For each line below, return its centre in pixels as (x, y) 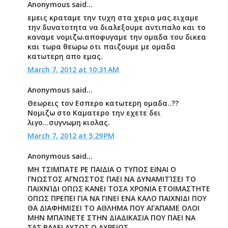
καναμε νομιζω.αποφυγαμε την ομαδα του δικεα (117, 37)
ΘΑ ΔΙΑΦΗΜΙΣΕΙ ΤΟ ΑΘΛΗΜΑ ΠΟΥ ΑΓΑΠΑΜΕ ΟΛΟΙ (113, 208)
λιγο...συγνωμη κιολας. (68, 122)
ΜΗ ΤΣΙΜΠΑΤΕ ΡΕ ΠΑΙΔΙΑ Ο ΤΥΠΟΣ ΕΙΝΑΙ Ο (102, 169)
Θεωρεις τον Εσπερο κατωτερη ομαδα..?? (103, 103)
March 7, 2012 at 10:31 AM (73, 69)
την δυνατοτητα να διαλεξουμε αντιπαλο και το (116, 27)
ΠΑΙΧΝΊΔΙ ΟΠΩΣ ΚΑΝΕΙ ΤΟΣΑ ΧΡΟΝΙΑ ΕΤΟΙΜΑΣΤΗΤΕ (119, 189)
